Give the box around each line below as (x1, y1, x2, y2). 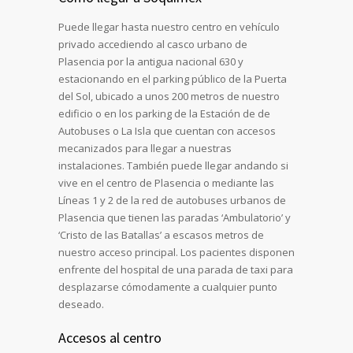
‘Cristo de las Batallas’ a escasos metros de (58, 228, 264, 243)
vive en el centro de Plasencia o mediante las (58, 176, 274, 191)
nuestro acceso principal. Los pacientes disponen (58, 245, 295, 260)
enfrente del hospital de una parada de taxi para (58, 262, 293, 277)
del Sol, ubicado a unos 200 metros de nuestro (58, 89, 280, 104)
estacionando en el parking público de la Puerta (58, 72, 287, 87)
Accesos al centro (58, 329, 162, 347)
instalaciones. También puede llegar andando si (58, 158, 288, 173)
